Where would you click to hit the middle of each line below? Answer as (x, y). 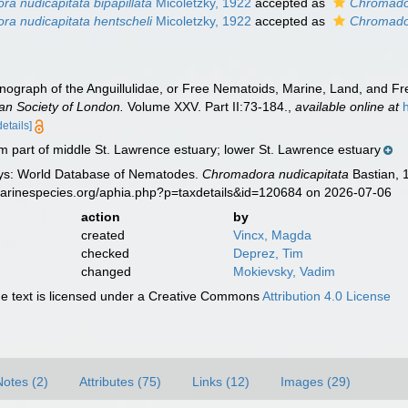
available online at (347, 107)
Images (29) (316, 382)
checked (105, 253)
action (100, 217)
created (102, 235)
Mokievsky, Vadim (284, 271)
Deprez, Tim (268, 253)
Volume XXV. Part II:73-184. (206, 107)
